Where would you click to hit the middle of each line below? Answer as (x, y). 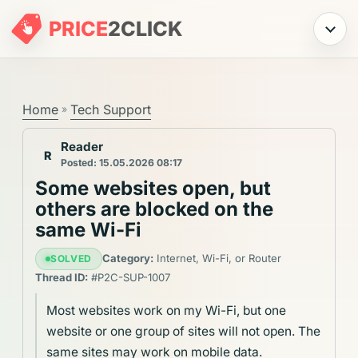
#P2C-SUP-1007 (129, 277)
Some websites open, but (153, 189)
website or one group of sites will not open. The (184, 331)
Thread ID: (62, 277)
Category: (127, 259)
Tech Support (111, 109)
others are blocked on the (155, 209)
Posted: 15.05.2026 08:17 (122, 162)
